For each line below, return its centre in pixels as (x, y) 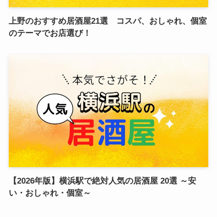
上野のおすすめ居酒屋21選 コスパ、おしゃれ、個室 (108, 21)
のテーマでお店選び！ (50, 33)
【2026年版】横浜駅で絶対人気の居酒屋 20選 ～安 (102, 181)
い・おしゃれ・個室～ (50, 193)
